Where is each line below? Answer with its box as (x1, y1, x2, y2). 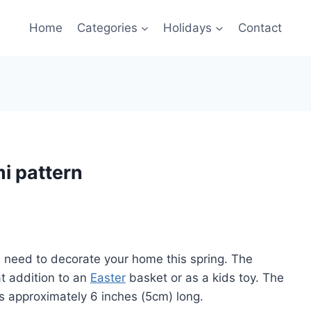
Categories (76, 20, 137, 35)
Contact (237, 20, 282, 35)
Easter (90, 271, 126, 285)
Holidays (163, 20, 212, 35)
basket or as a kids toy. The (126, 271, 284, 285)
